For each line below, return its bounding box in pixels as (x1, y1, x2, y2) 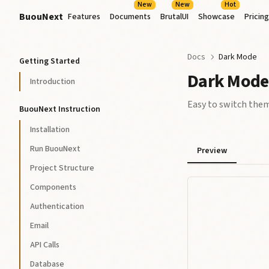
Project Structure (30, 162, 94, 174)
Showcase (198, 11, 235, 23)
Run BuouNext (30, 143, 80, 155)
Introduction (30, 76, 75, 88)
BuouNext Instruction (19, 103, 100, 115)
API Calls (30, 239, 59, 251)
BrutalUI (160, 11, 189, 23)
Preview (197, 144, 227, 157)
